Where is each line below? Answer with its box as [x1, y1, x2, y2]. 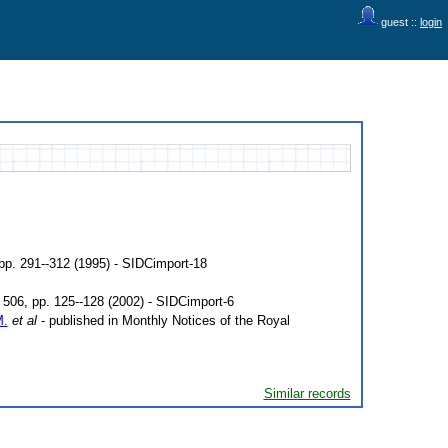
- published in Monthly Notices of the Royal [36, 313, 290, 328]
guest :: [378, 16, 420, 28]
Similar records [263, 386, 351, 401]
